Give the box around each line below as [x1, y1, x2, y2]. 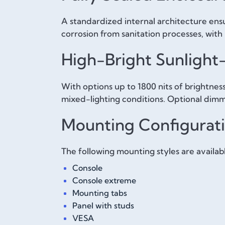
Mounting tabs [72, 188, 128, 198]
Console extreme [72, 175, 137, 186]
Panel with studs [72, 200, 135, 211]
